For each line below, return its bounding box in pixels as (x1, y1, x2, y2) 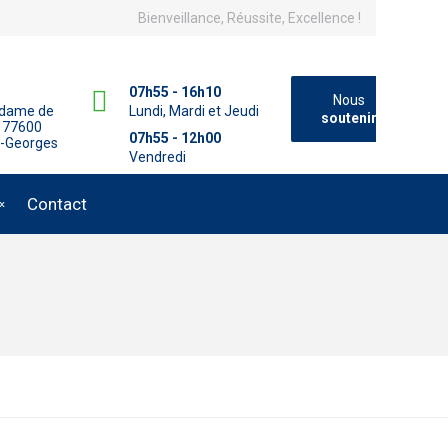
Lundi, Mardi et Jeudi (129, 103, 259, 119)
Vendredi (129, 149, 186, 166)
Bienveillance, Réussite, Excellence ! (138, 10, 361, 26)
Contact (27, 193, 87, 214)
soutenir (321, 110, 377, 126)
